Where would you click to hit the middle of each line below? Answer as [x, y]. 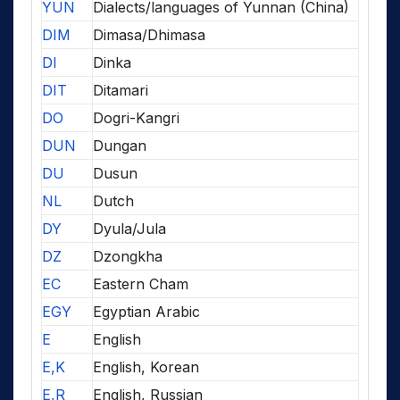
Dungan [120, 145]
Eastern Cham [141, 283]
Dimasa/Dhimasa [149, 34]
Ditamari [121, 90]
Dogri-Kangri [136, 117]
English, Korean [146, 367]
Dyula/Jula [129, 228]
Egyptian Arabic [146, 311]
